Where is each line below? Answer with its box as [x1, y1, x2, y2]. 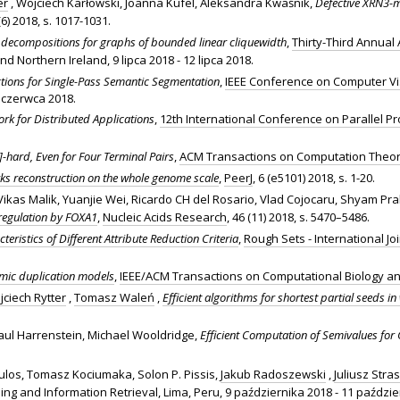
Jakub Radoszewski [221, 365, 326, 382]
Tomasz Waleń [74, 288, 154, 305]
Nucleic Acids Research [103, 208, 227, 225]
